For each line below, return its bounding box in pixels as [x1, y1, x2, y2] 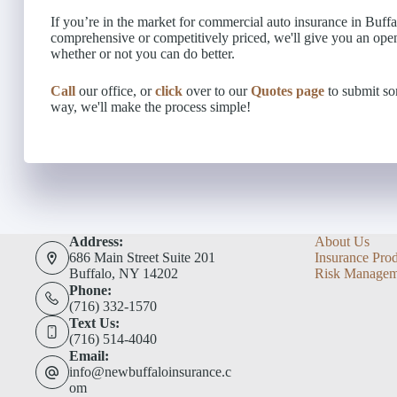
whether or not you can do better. [51, 45, 235, 61]
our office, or [75, 82, 155, 98]
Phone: [68, 282, 112, 298]
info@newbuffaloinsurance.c [68, 364, 231, 379]
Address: [68, 234, 123, 249]
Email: [68, 348, 109, 363]
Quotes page [251, 82, 324, 98]
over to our [183, 82, 251, 98]
